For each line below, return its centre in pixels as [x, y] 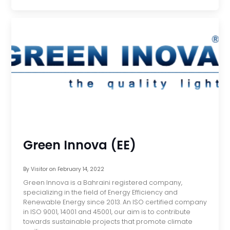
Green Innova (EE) [79, 145]
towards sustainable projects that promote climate [108, 221]
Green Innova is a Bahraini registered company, [102, 182]
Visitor [39, 169]
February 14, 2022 [81, 169]
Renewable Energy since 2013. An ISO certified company [115, 202]
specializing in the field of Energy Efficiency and [100, 192]
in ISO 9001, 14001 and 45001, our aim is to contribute [107, 212]
